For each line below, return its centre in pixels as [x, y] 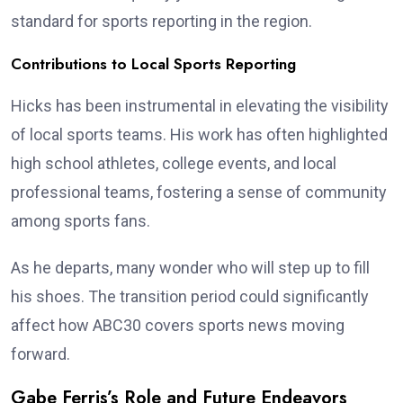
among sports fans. [81, 220]
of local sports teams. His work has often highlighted [199, 134]
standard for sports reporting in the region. [161, 21]
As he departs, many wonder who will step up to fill [190, 267]
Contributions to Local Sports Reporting [153, 63]
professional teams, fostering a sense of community [199, 192]
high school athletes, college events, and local [174, 163]
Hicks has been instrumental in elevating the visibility [200, 105]
